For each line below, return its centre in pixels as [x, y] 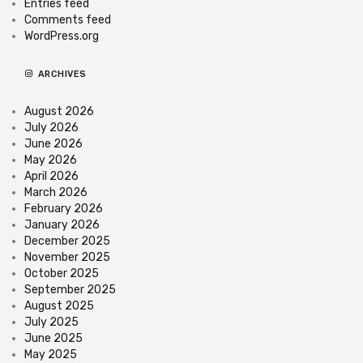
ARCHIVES [62, 74]
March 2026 [56, 192]
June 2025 [53, 338]
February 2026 [64, 208]
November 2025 [67, 257]
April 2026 [51, 176]
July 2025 [51, 322]
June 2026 [53, 143]
